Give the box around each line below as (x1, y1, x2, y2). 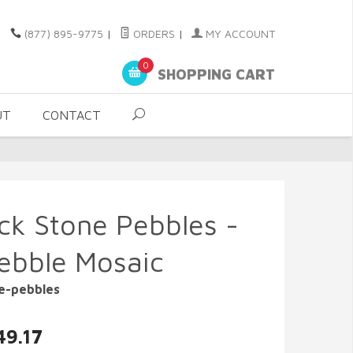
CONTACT (43, 108, 101, 122)
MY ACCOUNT (203, 27, 275, 40)
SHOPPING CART (154, 66, 275, 84)
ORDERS (130, 27, 175, 40)
